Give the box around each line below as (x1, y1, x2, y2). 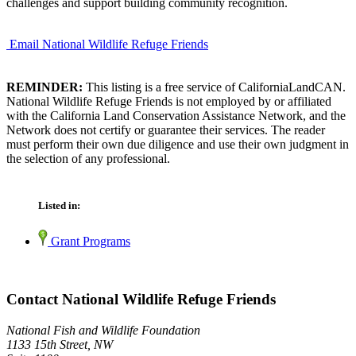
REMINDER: (6, 79, 83, 94)
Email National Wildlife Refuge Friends (10, 37, 208, 51)
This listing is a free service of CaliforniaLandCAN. (83, 79, 346, 94)
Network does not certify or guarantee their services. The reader (6, 122, 325, 137)
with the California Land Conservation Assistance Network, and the (6, 108, 346, 122)
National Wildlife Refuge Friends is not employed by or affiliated (6, 94, 331, 108)
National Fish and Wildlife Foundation (6, 323, 200, 337)
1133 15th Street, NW (6, 337, 113, 351)
